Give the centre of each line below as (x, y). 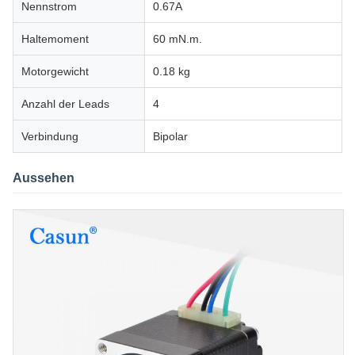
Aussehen (44, 178)
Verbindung (50, 136)
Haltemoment (55, 39)
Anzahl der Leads (65, 104)
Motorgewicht (55, 71)
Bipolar (170, 136)
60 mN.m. (177, 39)
